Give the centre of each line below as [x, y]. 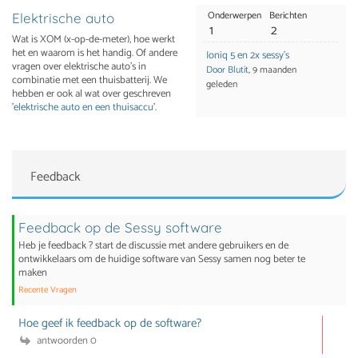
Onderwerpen [234, 16]
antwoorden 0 [65, 341]
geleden [221, 85]
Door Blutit [227, 70]
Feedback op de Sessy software [120, 228]
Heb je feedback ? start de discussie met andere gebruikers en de [153, 246]
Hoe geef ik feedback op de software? [110, 324]
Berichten [288, 16]
